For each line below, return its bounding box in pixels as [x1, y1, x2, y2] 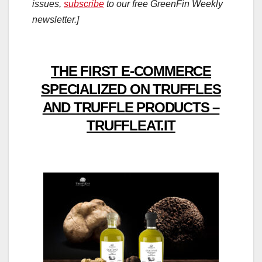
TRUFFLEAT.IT [87, 118, 175, 134]
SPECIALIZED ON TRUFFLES [41, 81, 221, 98]
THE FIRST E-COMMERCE [50, 63, 211, 80]
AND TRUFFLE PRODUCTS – [42, 99, 220, 116]
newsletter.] [32, 15, 79, 25]
